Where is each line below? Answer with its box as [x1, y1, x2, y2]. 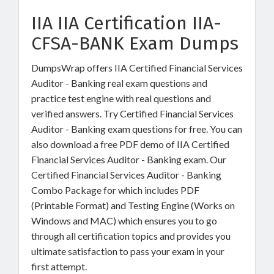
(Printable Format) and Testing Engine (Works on [31, 199, 235, 211]
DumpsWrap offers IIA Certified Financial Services [31, 62, 243, 73]
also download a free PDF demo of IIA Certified [31, 138, 229, 150]
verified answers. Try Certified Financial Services [31, 108, 234, 119]
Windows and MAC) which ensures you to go [31, 215, 217, 226]
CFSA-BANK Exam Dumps [31, 32, 239, 54]
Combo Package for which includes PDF [31, 184, 199, 196]
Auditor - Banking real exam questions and [31, 77, 207, 89]
